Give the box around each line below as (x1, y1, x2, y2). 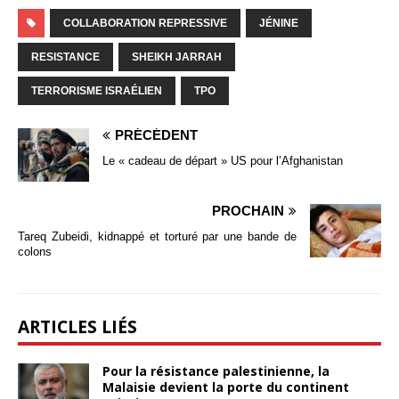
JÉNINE (259, 16, 298, 29)
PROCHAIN (212, 202, 284, 218)
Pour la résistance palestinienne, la (102, 362, 330, 379)
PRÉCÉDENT (115, 126, 198, 142)
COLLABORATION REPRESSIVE (63, 16, 227, 29)
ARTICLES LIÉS (18, 313, 137, 338)
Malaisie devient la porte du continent (102, 378, 349, 395)
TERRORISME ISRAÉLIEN (31, 84, 162, 97)
